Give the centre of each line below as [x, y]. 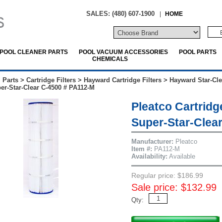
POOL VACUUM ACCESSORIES [123, 52]
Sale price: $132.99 [174, 187]
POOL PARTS [198, 52]
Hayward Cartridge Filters [123, 80]
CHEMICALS [110, 59]
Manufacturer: [152, 141]
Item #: [142, 149]
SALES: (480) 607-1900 [120, 14]
